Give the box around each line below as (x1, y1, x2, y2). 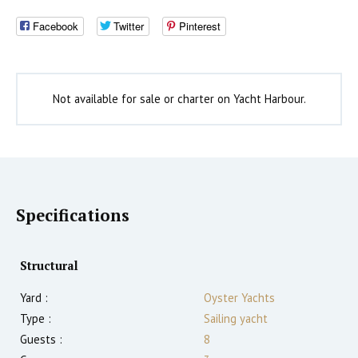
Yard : (20, 290, 48, 306)
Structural (20, 258, 78, 274)
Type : (20, 311, 51, 327)
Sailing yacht (204, 311, 268, 327)
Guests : (20, 332, 62, 348)
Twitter (113, 18, 144, 34)
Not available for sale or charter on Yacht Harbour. (52, 91, 306, 107)
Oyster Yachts (204, 290, 275, 306)
